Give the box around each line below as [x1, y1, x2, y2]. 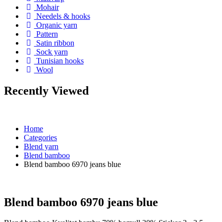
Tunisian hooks [34, 56, 84, 65]
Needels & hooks [34, 11, 90, 20]
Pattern [34, 29, 58, 38]
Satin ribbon [34, 38, 74, 47]
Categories [24, 133, 57, 142]
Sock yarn [34, 47, 68, 56]
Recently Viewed [4, 84, 89, 97]
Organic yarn [34, 20, 77, 29]
